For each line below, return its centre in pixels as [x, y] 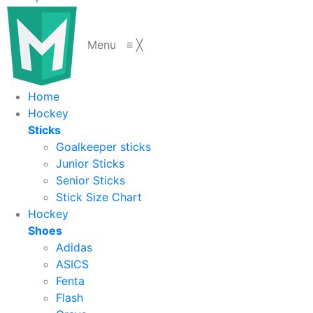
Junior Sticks [90, 163]
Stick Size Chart [99, 197]
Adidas [74, 247]
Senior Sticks [90, 180]
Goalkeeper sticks [103, 146]
